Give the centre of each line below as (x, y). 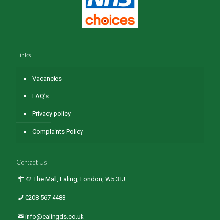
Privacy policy (52, 113)
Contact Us (32, 162)
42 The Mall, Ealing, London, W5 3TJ (75, 179)
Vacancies (47, 78)
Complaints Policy (58, 131)
